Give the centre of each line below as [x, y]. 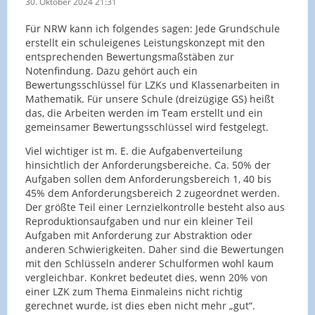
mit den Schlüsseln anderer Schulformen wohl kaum [149, 264]
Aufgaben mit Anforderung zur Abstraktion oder [139, 236]
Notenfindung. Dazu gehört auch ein [111, 71]
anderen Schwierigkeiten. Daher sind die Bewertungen [155, 250]
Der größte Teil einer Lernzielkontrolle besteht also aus [155, 207]
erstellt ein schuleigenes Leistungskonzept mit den [145, 43]
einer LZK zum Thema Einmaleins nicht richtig [134, 292]
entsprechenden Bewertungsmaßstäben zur [130, 57]
